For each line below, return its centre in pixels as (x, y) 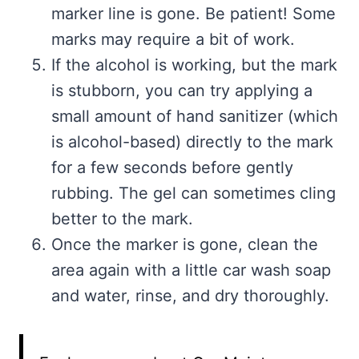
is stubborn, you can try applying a (182, 91)
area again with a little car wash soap (191, 270)
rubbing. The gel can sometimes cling (194, 194)
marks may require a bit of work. (173, 40)
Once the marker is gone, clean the (185, 245)
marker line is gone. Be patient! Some (194, 14)
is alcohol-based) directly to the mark (192, 142)
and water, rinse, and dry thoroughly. (190, 296)
